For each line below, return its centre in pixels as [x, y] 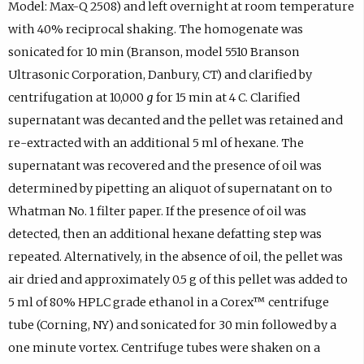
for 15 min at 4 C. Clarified [226, 98]
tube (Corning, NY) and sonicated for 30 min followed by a [172, 325]
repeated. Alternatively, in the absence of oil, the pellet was [175, 257]
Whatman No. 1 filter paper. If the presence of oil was [157, 212]
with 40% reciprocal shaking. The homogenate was [155, 30]
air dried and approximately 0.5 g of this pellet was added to [178, 280]
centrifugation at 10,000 [77, 98]
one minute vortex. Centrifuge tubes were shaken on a [164, 348]
